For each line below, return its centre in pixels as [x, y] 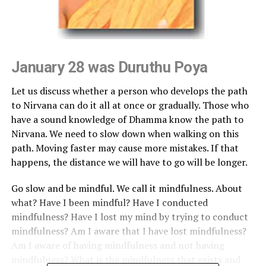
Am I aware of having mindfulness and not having [118, 245]
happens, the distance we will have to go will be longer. [129, 162]
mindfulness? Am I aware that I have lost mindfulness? [129, 231]
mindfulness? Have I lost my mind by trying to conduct [129, 216]
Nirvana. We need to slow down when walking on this [125, 133]
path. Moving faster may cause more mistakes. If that [125, 148]
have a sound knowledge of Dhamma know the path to [127, 119]
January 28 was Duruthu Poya [109, 67]
